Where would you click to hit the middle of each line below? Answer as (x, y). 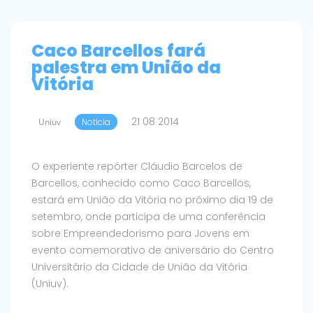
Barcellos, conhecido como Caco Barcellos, (141, 183)
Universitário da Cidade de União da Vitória (139, 267)
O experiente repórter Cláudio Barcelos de (137, 167)
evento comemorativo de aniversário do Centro (153, 250)
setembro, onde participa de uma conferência (148, 217)
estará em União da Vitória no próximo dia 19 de (152, 200)
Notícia (96, 122)
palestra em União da (126, 68)
